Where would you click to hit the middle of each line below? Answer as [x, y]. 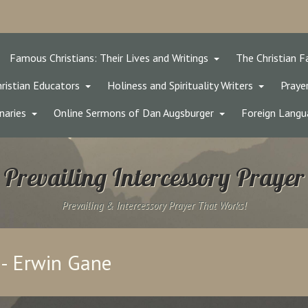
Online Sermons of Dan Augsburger [133, 113]
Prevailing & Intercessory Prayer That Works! [154, 205]
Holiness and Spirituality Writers [180, 85]
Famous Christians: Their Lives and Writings [109, 58]
